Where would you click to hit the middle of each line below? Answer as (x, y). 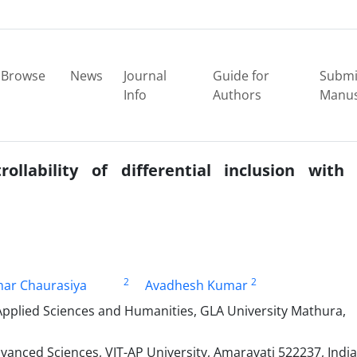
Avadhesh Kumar (196, 285)
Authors (237, 95)
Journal (145, 76)
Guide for (241, 76)
